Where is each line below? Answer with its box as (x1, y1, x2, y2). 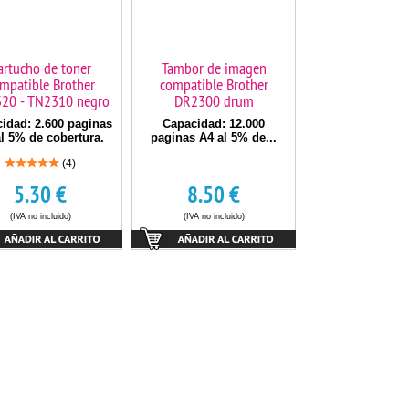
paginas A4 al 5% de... (151, 131, 277, 144)
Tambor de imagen (161, 58, 267, 79)
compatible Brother (159, 74, 268, 95)
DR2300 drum (173, 90, 254, 111)
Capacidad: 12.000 (163, 117, 265, 131)
